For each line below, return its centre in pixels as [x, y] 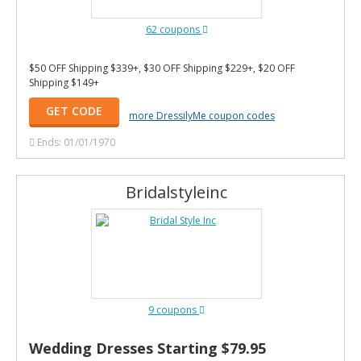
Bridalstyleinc [176, 192]
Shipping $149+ [64, 83]
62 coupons [174, 29]
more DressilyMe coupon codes [202, 115]
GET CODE [74, 111]
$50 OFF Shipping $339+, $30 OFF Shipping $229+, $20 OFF [162, 68]
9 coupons [174, 310]
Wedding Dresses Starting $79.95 [147, 348]
